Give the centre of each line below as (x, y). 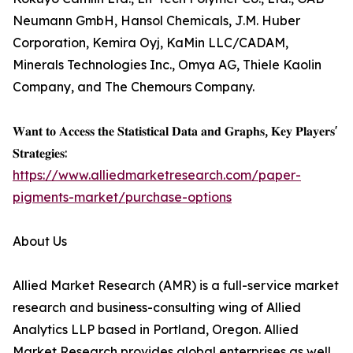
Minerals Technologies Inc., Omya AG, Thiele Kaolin (167, 65)
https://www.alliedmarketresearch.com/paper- (157, 175)
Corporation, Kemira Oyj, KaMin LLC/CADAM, (150, 43)
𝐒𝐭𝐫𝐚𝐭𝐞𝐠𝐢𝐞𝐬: (40, 153)
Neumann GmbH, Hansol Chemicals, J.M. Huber (156, 21)
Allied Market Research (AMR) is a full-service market (176, 286)
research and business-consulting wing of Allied (157, 308)
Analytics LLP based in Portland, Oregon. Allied (156, 330)
